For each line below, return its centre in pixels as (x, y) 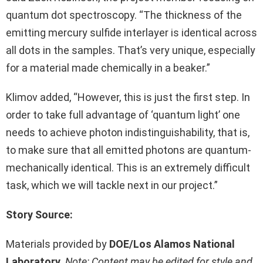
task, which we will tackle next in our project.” (112, 186)
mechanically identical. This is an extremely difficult (128, 168)
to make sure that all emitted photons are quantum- (129, 150)
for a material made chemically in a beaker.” (108, 68)
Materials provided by (58, 244)
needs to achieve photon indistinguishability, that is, (128, 133)
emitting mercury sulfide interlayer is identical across (131, 33)
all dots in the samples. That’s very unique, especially (131, 50)
